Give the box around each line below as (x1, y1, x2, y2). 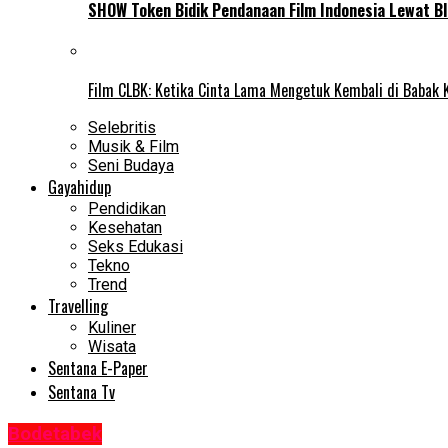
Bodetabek (8, 423, 102, 446)
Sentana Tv (48, 380, 115, 405)
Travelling (48, 294, 108, 319)
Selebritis (88, 118, 156, 138)
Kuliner (88, 318, 136, 338)
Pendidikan (88, 199, 166, 219)
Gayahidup (48, 175, 111, 200)
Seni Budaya (88, 156, 174, 176)
